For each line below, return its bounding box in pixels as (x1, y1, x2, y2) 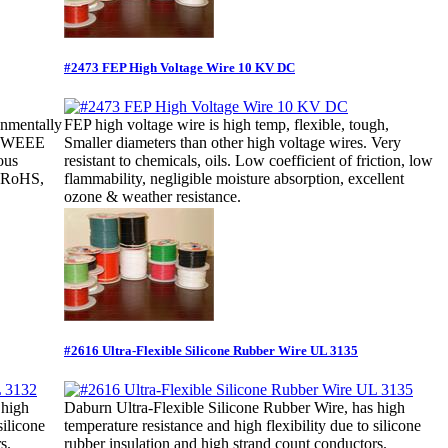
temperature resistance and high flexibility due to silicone (64, 417, 421, 435)
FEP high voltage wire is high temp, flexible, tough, (64, 116, 389, 134)
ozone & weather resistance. (64, 188, 241, 206)
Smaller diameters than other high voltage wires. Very (64, 134, 401, 152)
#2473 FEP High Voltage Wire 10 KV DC (64, 59, 295, 75)
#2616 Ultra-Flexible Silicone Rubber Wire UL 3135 (64, 342, 358, 358)
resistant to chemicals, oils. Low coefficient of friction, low (64, 152, 433, 170)
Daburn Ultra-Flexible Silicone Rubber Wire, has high (64, 399, 405, 417)
